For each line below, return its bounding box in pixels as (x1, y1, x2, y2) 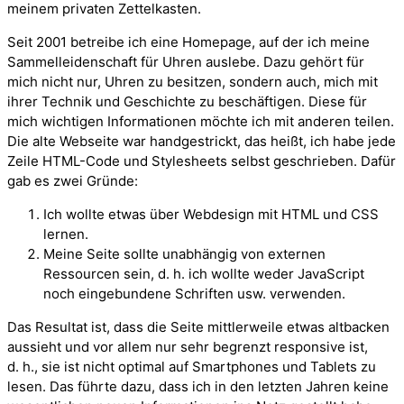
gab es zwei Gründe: (7, 171, 138, 189)
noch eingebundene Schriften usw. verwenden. (43, 284, 345, 302)
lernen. (43, 225, 88, 243)
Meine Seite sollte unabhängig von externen (43, 244, 326, 262)
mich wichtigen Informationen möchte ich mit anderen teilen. (7, 112, 394, 130)
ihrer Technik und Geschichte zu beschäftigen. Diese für (7, 92, 367, 110)
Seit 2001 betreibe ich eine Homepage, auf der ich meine (7, 32, 370, 50)
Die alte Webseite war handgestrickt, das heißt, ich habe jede (7, 132, 396, 150)
